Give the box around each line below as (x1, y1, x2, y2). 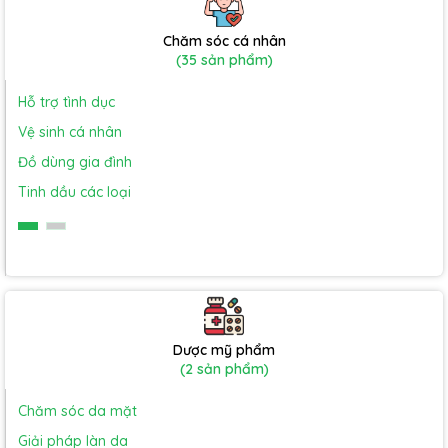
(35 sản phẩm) (175, 51, 273, 69)
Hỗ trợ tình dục (18, 93, 115, 111)
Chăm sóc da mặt (18, 402, 137, 420)
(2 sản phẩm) (179, 360, 269, 378)
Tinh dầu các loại (18, 183, 131, 201)
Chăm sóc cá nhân (162, 32, 286, 50)
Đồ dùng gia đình (18, 153, 132, 171)
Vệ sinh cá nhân (18, 123, 122, 141)
